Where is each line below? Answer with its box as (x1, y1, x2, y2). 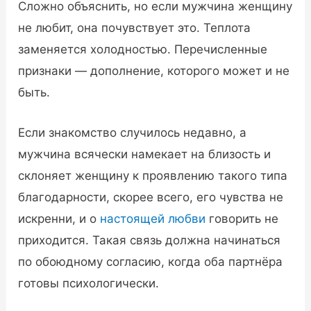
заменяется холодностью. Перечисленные (18, 42, 268, 56)
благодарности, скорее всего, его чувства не (18, 190, 284, 204)
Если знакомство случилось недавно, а (18, 125, 247, 140)
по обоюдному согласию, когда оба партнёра (18, 254, 283, 269)
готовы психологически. (18, 276, 160, 290)
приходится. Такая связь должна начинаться (18, 233, 281, 247)
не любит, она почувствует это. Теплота (18, 20, 251, 35)
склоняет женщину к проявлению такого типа (18, 168, 288, 183)
